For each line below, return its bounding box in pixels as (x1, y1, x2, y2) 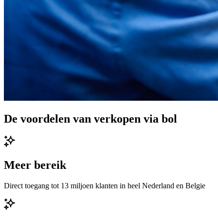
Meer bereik (4, 158, 66, 171)
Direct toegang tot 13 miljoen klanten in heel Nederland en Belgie (4, 181, 205, 190)
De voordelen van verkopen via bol (4, 112, 177, 125)
